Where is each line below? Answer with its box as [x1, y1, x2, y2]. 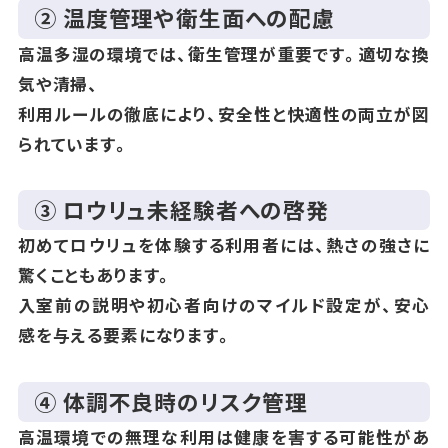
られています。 [17, 131, 130, 156]
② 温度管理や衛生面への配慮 [34, 2, 335, 34]
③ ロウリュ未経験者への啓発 [34, 194, 329, 226]
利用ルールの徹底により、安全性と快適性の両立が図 [17, 101, 431, 126]
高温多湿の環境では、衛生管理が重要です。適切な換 [17, 41, 431, 66]
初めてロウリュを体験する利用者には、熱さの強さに [17, 233, 431, 258]
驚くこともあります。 [17, 263, 174, 288]
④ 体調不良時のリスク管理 [34, 385, 309, 417]
